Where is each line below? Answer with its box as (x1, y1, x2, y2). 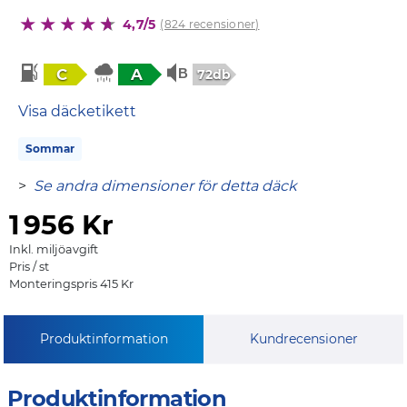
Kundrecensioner (249, 330, 358, 347)
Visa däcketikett (18, 102, 136, 120)
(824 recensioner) (160, 16, 260, 31)
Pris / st (9, 259, 49, 273)
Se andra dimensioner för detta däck (34, 176, 297, 194)
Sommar (25, 141, 74, 155)
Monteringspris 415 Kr (9, 276, 134, 291)
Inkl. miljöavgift (9, 242, 98, 256)
